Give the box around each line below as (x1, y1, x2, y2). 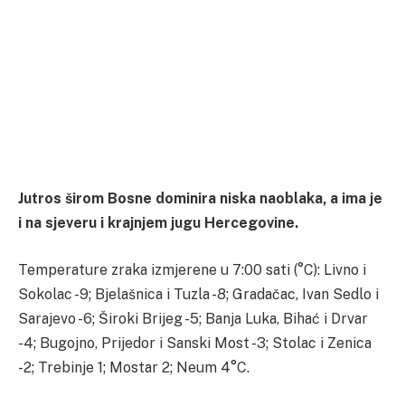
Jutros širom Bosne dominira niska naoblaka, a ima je (18, 190, 382, 208)
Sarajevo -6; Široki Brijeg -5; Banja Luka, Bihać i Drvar (18, 310, 368, 328)
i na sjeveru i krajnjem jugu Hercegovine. (18, 214, 298, 232)
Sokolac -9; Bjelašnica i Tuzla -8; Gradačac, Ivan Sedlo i (18, 286, 379, 304)
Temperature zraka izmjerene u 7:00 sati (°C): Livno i (18, 261, 366, 279)
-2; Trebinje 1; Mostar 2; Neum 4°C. (18, 359, 250, 377)
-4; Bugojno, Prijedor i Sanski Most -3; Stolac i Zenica (18, 334, 372, 353)
